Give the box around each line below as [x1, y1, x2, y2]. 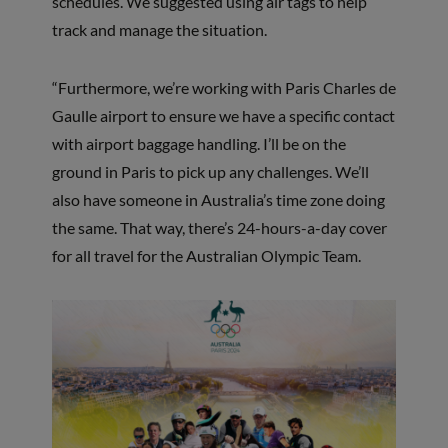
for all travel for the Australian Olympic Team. [51, 245, 361, 265]
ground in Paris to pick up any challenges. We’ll [51, 161, 369, 181]
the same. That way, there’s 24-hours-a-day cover [51, 217, 387, 237]
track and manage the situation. [51, 19, 270, 39]
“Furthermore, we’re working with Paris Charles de [51, 77, 396, 97]
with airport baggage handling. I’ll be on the [51, 133, 346, 153]
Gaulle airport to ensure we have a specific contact [51, 105, 395, 125]
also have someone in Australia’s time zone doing [51, 189, 385, 209]
